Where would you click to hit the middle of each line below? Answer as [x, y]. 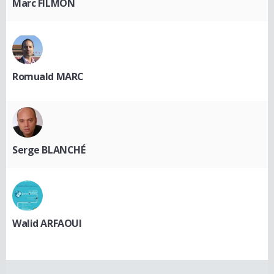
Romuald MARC [48, 77]
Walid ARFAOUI [47, 224]
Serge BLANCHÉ [49, 150]
